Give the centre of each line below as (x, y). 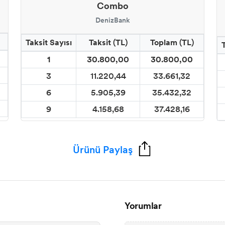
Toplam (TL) (172, 42)
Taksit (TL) (108, 42)
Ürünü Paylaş (103, 150)
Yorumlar (143, 206)
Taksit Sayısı (49, 42)
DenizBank (113, 20)
